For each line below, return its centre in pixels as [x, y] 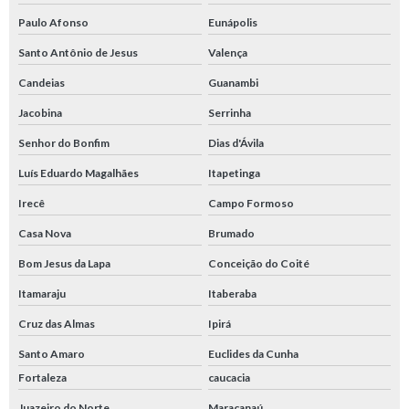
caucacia [229, 378]
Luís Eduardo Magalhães [79, 173]
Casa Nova [45, 234]
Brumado [231, 234]
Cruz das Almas [57, 324]
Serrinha [229, 113]
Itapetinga [234, 173]
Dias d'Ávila [236, 143]
